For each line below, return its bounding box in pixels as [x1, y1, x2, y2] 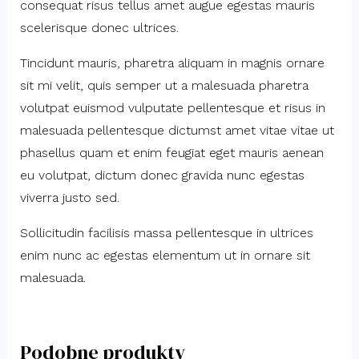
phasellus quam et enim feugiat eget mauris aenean [19, 144, 324, 160]
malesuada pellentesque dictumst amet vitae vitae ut [19, 122, 334, 138]
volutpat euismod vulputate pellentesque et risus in [19, 99, 325, 115]
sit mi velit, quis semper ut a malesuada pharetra [19, 77, 309, 93]
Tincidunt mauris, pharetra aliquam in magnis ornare [19, 54, 325, 71]
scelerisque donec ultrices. [19, 19, 179, 35]
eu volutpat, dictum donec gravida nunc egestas [19, 167, 305, 183]
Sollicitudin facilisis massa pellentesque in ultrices [19, 224, 313, 240]
